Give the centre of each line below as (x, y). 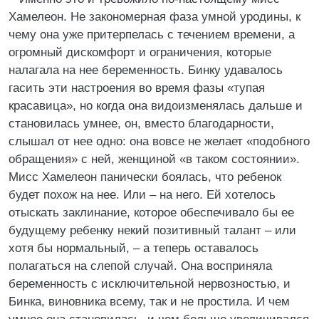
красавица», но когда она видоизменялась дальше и (156, 106)
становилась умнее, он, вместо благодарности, (141, 124)
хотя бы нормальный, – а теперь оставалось (134, 248)
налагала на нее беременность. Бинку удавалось (146, 70)
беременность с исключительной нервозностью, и (150, 284)
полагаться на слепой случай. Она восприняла (140, 266)
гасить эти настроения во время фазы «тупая (137, 88)
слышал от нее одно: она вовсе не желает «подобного (159, 141)
